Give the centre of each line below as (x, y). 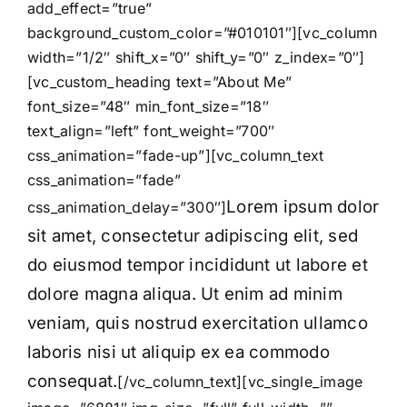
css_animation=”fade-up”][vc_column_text (176, 155)
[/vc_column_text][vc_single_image (240, 381)
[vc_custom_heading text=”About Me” (160, 81)
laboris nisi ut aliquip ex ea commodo (179, 352)
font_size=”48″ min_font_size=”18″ (148, 106)
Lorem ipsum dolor (303, 206)
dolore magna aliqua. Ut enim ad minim (185, 293)
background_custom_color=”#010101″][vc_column (203, 32)
